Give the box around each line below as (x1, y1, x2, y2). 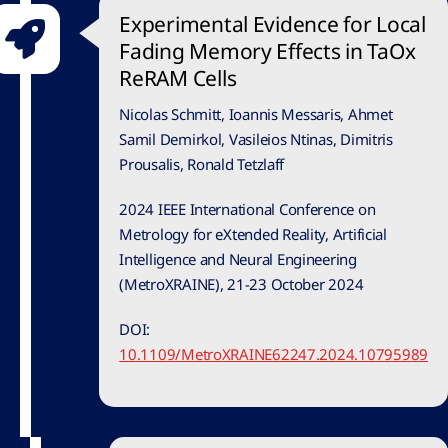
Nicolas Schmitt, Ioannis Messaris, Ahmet (119, 104, 393, 125)
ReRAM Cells (119, 64, 237, 93)
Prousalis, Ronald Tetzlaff (119, 154, 285, 175)
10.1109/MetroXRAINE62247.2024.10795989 (119, 344, 428, 365)
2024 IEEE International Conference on (119, 199, 376, 220)
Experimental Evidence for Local (119, 10, 426, 39)
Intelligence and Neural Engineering (119, 249, 357, 270)
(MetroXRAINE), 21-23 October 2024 (119, 274, 364, 295)
